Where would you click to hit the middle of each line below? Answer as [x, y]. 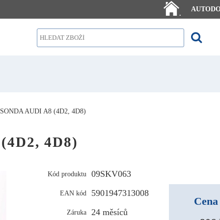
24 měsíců [110, 212]
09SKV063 [111, 174]
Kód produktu [67, 174]
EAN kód [73, 193]
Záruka [77, 212]
